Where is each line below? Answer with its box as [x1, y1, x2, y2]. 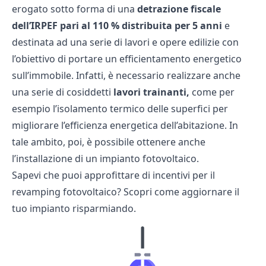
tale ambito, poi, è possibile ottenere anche [12, 135, 205, 148]
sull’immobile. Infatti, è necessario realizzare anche [12, 68, 240, 82]
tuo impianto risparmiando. [12, 201, 136, 215]
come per [192, 85, 235, 99]
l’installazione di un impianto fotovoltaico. [12, 151, 199, 165]
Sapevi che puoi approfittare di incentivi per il [12, 168, 215, 182]
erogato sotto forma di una [12, 2, 137, 15]
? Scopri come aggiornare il [117, 185, 239, 198]
